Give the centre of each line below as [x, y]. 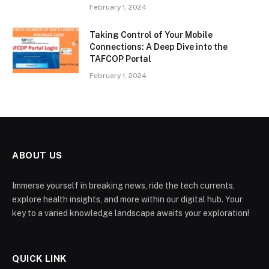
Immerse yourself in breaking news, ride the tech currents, [123, 186]
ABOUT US [37, 156]
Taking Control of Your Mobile [151, 35]
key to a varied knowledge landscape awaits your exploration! [131, 213]
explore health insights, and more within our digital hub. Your [127, 200]
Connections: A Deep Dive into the [159, 47]
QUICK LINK [39, 259]
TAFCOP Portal [120, 59]
